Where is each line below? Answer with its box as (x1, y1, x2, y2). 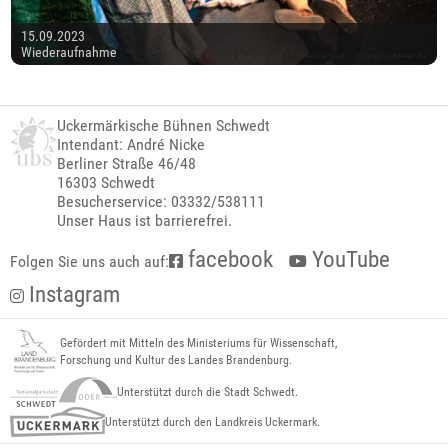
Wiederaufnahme (21, 44, 118, 61)
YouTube (307, 246, 390, 274)
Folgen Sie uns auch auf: (10, 252, 169, 272)
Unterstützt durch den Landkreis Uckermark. (105, 414, 320, 429)
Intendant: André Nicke (57, 135, 206, 155)
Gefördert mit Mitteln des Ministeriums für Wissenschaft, (60, 336, 337, 351)
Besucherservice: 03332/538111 (57, 192, 266, 212)
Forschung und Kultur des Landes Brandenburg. (60, 353, 292, 368)
